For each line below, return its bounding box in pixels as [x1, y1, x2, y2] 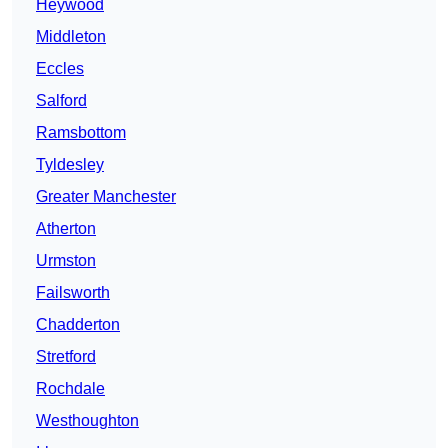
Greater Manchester [36, 188, 176, 206]
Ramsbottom [36, 124, 126, 142]
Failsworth [36, 284, 110, 302]
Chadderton [36, 316, 120, 334]
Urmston [36, 252, 96, 270]
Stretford [36, 348, 96, 366]
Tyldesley [36, 156, 104, 174]
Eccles [36, 60, 84, 78]
